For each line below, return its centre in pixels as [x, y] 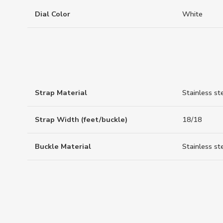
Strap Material [61, 93]
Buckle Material [63, 147]
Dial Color [53, 14]
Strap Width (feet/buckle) [81, 120]
